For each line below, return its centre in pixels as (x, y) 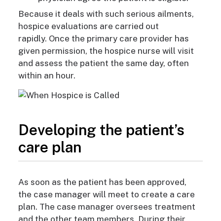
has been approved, (147, 182)
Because (36, 14)
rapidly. (33, 39)
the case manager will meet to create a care (106, 195)
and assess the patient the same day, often (103, 63)
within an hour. (47, 76)
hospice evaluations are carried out (88, 26)
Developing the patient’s (101, 130)
